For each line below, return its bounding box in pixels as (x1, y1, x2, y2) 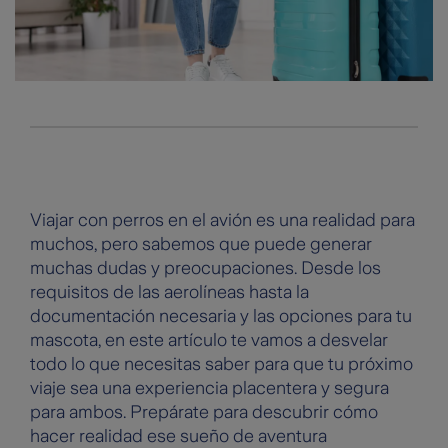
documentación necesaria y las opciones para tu (30, 306, 412, 327)
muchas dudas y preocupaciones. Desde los (30, 258, 381, 279)
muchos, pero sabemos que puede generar (30, 234, 372, 255)
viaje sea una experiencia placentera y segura (30, 378, 389, 399)
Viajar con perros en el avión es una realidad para (30, 210, 415, 231)
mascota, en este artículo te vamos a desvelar (30, 330, 388, 351)
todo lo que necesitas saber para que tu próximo (30, 354, 413, 375)
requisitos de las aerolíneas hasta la (30, 282, 309, 303)
